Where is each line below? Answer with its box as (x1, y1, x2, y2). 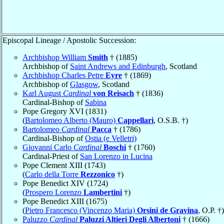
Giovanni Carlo (22, 142, 73, 151)
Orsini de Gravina (137, 205, 198, 214)
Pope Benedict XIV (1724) (22, 178, 108, 187)
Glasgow (70, 79, 98, 88)
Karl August (22, 88, 63, 97)
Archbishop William (22, 52, 88, 61)
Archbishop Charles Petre (22, 70, 105, 79)
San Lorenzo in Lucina (80, 151, 152, 160)
